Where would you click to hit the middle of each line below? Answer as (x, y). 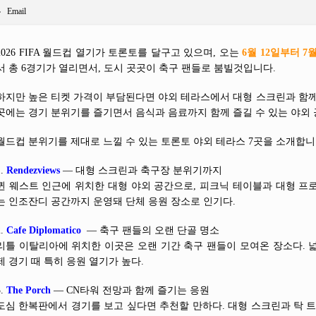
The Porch (29, 290)
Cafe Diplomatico (44, 230)
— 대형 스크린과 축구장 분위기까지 (141, 170)
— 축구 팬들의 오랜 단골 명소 (150, 230)
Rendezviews (33, 170)
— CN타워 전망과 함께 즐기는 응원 (130, 290)
